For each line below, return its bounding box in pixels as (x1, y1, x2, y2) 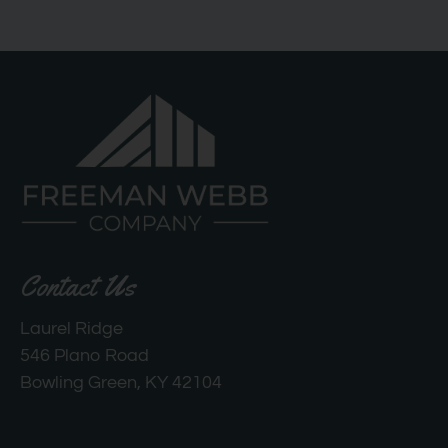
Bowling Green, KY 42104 (20, 373, 222, 393)
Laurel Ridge (20, 319, 123, 339)
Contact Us (20, 268, 135, 306)
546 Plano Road (20, 346, 149, 366)
